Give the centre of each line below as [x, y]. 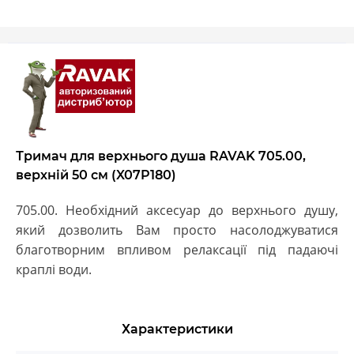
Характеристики [177, 329]
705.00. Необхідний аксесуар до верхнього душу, [177, 210]
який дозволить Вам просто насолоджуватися [177, 230]
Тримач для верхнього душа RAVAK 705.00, [161, 156]
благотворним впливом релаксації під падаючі [177, 249]
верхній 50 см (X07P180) [96, 175]
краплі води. [54, 269]
